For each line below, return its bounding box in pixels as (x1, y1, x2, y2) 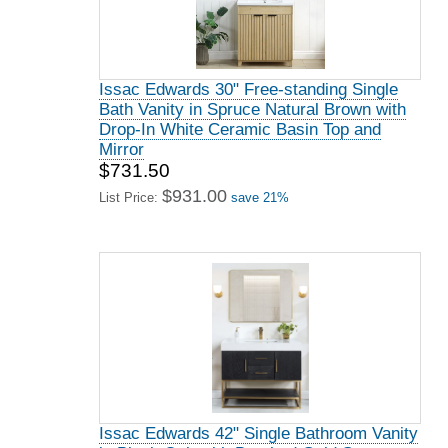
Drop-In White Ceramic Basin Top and (99, 120, 381, 139)
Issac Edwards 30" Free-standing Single (99, 80, 398, 99)
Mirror (99, 140, 144, 159)
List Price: (99, 190, 162, 205)
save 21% (231, 190, 289, 205)
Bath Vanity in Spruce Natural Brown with (99, 100, 406, 119)
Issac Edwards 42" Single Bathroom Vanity (99, 424, 418, 443)
